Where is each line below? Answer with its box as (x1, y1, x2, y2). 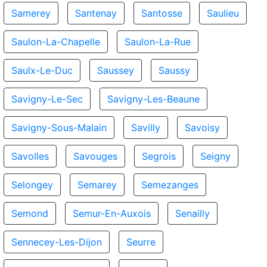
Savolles (11, 150, 49, 162)
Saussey (97, 64, 134, 76)
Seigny (200, 150, 231, 162)
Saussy (159, 64, 190, 76)
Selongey (11, 179, 53, 191)
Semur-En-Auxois (73, 207, 151, 219)
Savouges (73, 150, 117, 162)
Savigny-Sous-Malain (11, 122, 107, 133)
